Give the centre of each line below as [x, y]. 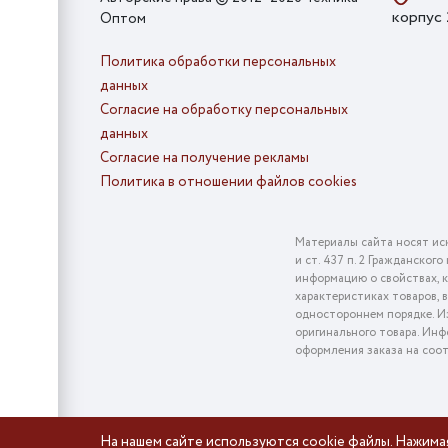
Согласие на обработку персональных [224, 110]
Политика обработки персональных [218, 62]
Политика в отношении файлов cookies [228, 182]
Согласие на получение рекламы [204, 158]
